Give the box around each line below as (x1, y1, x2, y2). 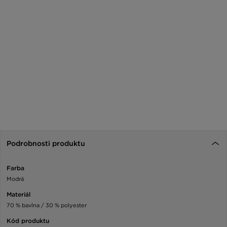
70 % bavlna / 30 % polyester (7, 202, 87, 209)
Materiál (7, 191, 30, 199)
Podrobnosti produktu (7, 139, 85, 148)
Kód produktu (7, 217, 49, 225)
